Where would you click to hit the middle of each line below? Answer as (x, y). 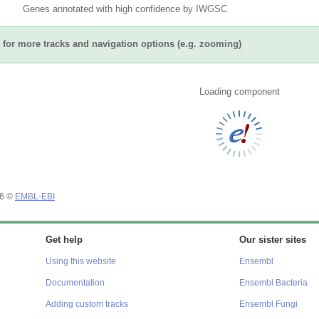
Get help (64, 240)
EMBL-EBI (35, 196)
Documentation (75, 282)
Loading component (239, 91)
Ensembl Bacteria (273, 282)
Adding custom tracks (87, 304)
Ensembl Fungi (268, 304)
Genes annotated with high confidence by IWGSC (125, 9)
